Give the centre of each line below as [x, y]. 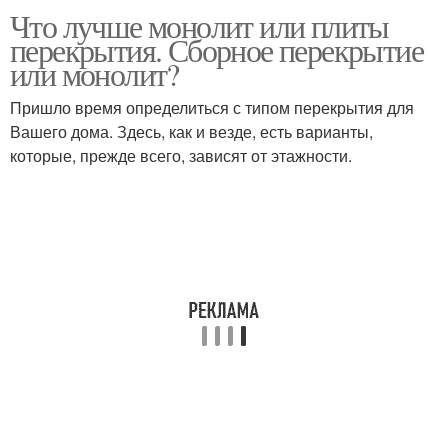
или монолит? [94, 73]
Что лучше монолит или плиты [199, 25]
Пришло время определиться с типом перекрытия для [212, 107]
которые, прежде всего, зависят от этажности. [181, 155]
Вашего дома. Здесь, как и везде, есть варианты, [191, 131]
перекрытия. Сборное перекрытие [216, 49]
